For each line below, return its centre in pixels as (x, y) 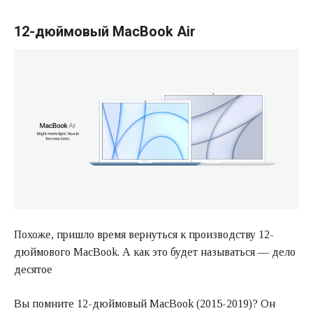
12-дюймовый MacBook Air (105, 32)
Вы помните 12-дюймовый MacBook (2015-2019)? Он (145, 303)
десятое (33, 269)
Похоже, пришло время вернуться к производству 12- (144, 234)
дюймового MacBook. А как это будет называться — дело (155, 252)
